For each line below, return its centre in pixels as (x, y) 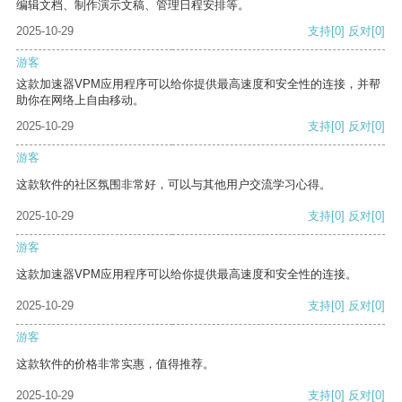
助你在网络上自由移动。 (80, 100)
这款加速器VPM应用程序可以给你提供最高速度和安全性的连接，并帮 (198, 84)
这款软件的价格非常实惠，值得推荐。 (115, 364)
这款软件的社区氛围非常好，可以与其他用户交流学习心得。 (174, 185)
